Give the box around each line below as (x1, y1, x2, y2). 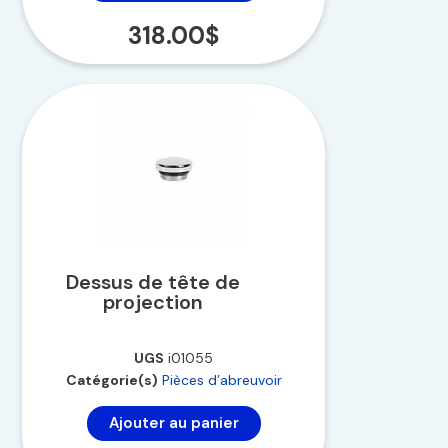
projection (102, 289, 203, 316)
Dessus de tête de (65, 269, 240, 296)
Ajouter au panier (108, 413, 239, 434)
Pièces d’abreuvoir (161, 371, 282, 390)
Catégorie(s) (65, 371, 158, 390)
